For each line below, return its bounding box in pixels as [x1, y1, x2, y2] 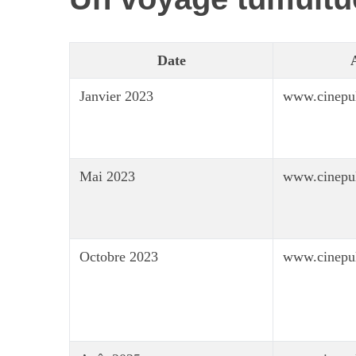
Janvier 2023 [79, 88, 153, 104]
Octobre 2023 [79, 249, 158, 265]
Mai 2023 [79, 168, 135, 184]
